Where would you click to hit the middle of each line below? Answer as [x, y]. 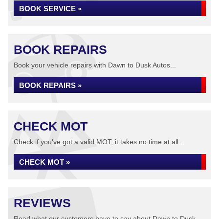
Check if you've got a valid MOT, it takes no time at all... [99, 142]
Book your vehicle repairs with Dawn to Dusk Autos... [95, 65]
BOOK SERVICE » [50, 9]
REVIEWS [42, 203]
